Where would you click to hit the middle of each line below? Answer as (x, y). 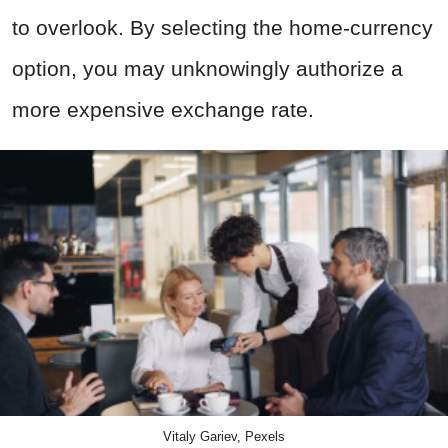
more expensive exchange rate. (163, 110)
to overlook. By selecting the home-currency (222, 28)
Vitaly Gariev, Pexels (224, 437)
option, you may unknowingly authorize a (207, 69)
